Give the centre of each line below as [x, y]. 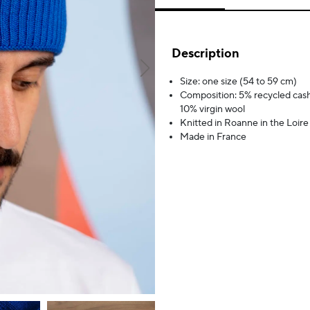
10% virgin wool [212, 109]
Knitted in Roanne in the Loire [244, 123]
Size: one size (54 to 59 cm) [238, 82]
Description [206, 54]
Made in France [213, 137]
